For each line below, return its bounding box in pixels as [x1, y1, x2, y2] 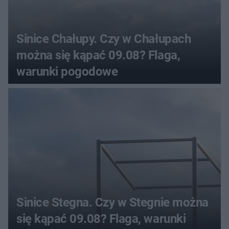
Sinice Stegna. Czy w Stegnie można [16, 195, 209, 210]
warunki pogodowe [16, 64, 118, 79]
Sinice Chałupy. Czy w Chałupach [16, 32, 191, 47]
